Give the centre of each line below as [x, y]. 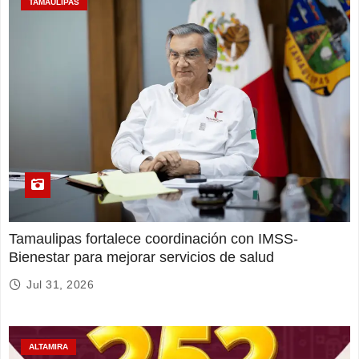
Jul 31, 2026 [60, 284]
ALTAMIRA [48, 346]
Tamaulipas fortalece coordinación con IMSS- [153, 238]
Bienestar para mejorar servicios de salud [141, 257]
